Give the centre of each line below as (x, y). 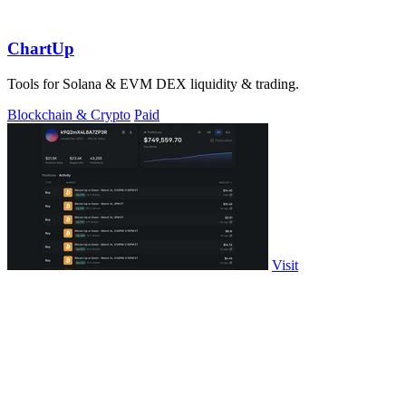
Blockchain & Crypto (69, 115)
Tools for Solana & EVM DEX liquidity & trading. (153, 84)
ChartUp (41, 49)
